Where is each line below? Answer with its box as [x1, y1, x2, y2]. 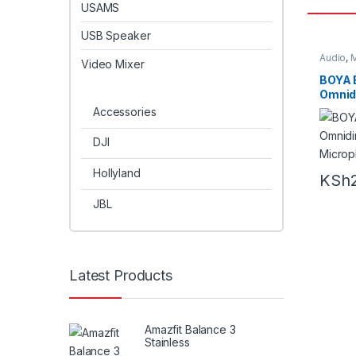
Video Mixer [81, 56, 145, 71]
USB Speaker [81, 29, 151, 43]
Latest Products [69, 266, 172, 284]
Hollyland [92, 165, 141, 180]
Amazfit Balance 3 [145, 323, 236, 337]
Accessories [92, 104, 157, 118]
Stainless [145, 335, 190, 350]
